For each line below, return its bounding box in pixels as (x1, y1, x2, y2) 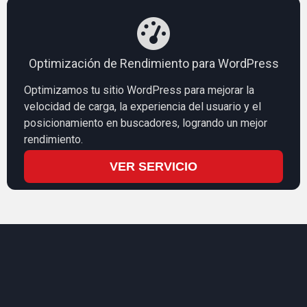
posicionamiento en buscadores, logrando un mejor (24, 116, 267, 130)
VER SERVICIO (110, 159, 197, 173)
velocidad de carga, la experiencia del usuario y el (24, 99, 261, 113)
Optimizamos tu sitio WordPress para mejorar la (24, 83, 254, 97)
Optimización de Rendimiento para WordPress (28, 56, 279, 71)
